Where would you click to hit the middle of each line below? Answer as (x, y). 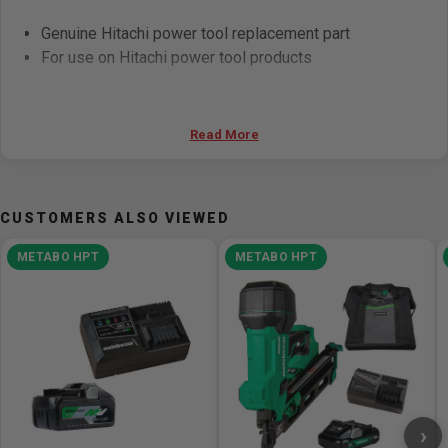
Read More (224, 134)
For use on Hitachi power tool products (177, 57)
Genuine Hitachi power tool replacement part (196, 33)
